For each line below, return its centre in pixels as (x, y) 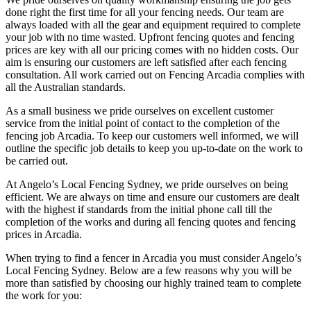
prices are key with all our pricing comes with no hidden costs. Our (152, 49)
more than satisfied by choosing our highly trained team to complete (153, 283)
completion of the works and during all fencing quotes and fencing (151, 221)
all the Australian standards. (66, 87)
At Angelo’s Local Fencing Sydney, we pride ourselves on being (147, 184)
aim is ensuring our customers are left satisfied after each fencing (146, 62)
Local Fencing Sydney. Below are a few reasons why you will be (149, 270)
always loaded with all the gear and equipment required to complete (153, 24)
